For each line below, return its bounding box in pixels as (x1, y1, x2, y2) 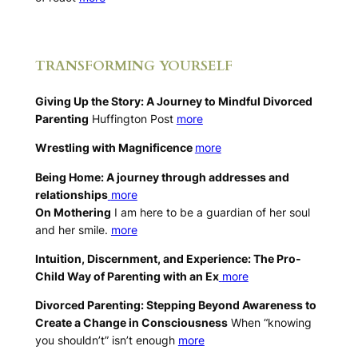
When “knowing (227, 316, 312, 330)
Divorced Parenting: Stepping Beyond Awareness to (34, 298, 316, 312)
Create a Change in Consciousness (34, 316, 228, 330)
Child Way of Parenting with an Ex (34, 269, 219, 283)
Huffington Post (88, 111, 177, 125)
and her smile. (34, 222, 111, 237)
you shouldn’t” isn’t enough (34, 333, 178, 348)
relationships (34, 187, 108, 201)
